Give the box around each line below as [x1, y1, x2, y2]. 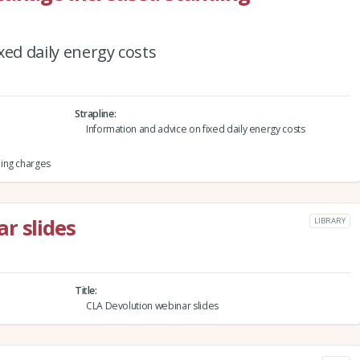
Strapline [74, 107, 114, 121]
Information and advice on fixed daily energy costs [85, 122, 305, 137]
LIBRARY [314, 215, 346, 227]
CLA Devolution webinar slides [85, 299, 219, 313]
